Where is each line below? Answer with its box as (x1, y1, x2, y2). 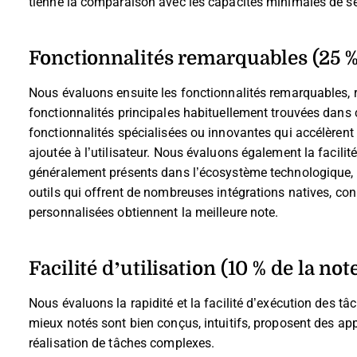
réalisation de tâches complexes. (29, 335, 215, 350)
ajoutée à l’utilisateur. (29, 145, 151, 159)
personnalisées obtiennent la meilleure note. (29, 205, 279, 219)
